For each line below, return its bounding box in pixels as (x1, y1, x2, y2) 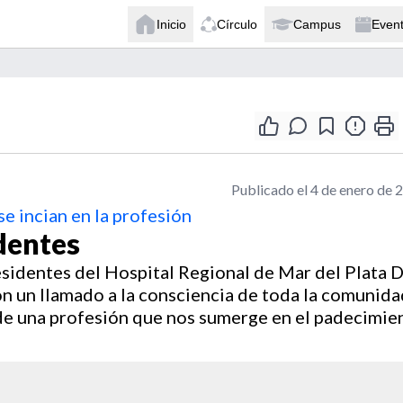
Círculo (217, 16, 257, 31)
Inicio (157, 16, 186, 31)
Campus (293, 16, 341, 31)
